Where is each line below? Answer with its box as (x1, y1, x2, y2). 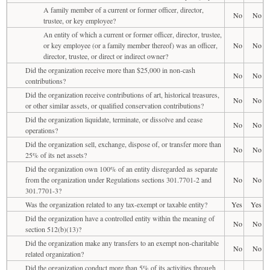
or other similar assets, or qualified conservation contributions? (25, 100, 204, 110)
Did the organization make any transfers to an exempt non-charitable (25, 237, 219, 248)
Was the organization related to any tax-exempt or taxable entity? (25, 199, 207, 209)
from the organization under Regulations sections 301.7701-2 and (25, 174, 212, 184)
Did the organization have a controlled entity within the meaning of (25, 213, 215, 223)
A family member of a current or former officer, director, (43, 4, 204, 14)
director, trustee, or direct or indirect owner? (43, 51, 168, 61)
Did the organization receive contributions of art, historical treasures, (25, 89, 219, 99)
